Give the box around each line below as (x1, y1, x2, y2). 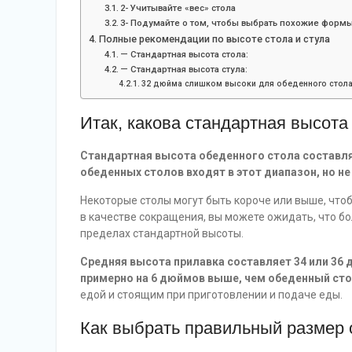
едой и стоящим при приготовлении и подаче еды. (80, 288, 343, 302)
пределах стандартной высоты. (80, 227, 244, 240)
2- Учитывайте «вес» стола (120, 2, 236, 14)
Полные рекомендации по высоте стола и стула (98, 33, 330, 46)
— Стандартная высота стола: (120, 49, 249, 60)
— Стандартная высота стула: (120, 64, 251, 75)
